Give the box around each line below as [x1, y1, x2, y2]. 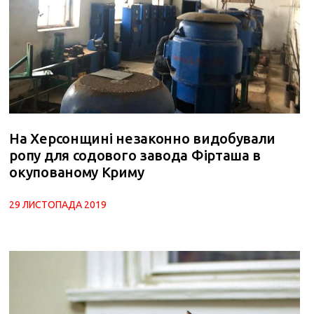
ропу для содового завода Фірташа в [9, 147, 261, 164]
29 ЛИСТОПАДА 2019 [9, 199, 107, 211]
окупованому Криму [9, 164, 144, 181]
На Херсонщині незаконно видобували [9, 130, 276, 147]
